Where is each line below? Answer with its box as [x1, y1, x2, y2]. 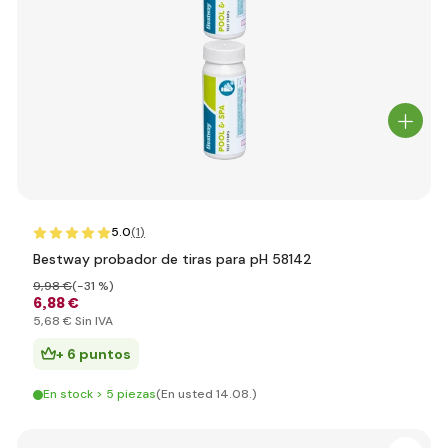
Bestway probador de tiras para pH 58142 [33, 250, 312, 268]
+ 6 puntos [56, 345, 131, 363]
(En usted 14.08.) [156, 386, 257, 402]
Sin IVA [72, 313, 113, 329]
